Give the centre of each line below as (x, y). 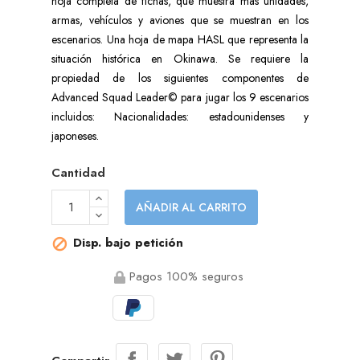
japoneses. (75, 135)
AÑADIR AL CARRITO (191, 207)
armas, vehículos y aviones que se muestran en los (180, 20)
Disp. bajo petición (126, 243)
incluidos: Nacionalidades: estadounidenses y (180, 116)
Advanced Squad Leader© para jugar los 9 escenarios (180, 97)
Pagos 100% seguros (184, 276)
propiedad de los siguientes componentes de (180, 78)
